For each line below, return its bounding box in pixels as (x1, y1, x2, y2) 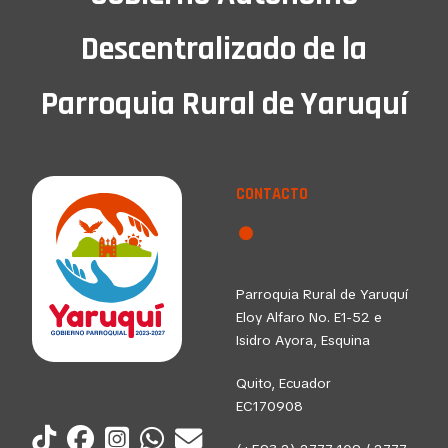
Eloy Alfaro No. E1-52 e (236, 308, 382, 327)
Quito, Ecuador (236, 374, 331, 393)
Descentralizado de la (81, 28, 367, 71)
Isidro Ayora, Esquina (236, 331, 370, 350)
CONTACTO (236, 184, 308, 206)
